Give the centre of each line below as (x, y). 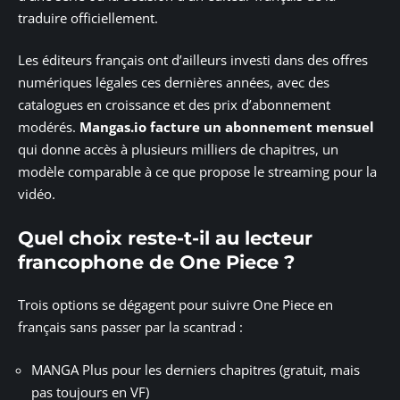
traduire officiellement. (88, 17)
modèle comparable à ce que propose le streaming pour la (197, 172)
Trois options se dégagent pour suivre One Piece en (175, 305)
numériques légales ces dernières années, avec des (174, 83)
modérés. (49, 127)
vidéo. (37, 194)
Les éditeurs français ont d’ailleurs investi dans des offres (193, 60)
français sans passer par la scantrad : (130, 327)
